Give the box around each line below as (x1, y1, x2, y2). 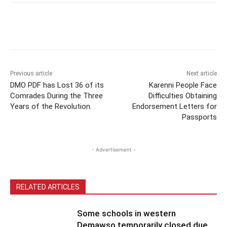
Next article (186, 69, 217, 77)
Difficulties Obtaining (148, 91, 217, 100)
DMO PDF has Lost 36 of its (10, 80, 104, 90)
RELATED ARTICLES (16, 182, 80, 191)
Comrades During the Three (10, 91, 103, 100)
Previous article (10, 69, 52, 77)
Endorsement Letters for (132, 101, 217, 111)
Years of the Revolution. (10, 101, 92, 111)
